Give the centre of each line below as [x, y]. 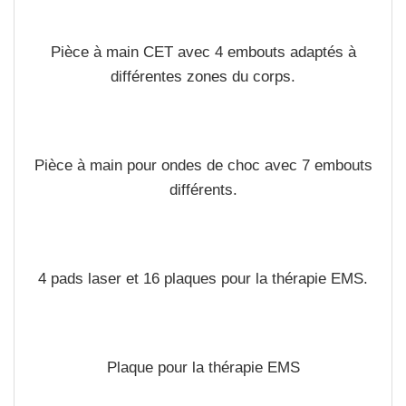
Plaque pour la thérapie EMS [203, 367]
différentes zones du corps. [203, 77]
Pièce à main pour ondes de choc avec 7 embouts [203, 165]
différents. [203, 190]
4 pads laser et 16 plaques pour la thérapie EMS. [203, 279]
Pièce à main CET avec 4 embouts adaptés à [203, 52]
